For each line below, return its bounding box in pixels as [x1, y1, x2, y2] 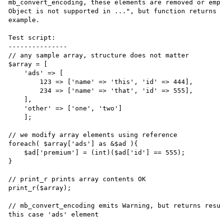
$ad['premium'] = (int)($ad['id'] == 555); [8, 148, 25, 156]
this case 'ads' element [8, 210, 99, 218]
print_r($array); [8, 184, 72, 192]
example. [8, 16, 40, 24]
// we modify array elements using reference [8, 131, 197, 138]
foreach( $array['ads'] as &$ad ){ [8, 139, 138, 147]
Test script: [8, 33, 56, 41]
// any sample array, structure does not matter [8, 51, 190, 59]
